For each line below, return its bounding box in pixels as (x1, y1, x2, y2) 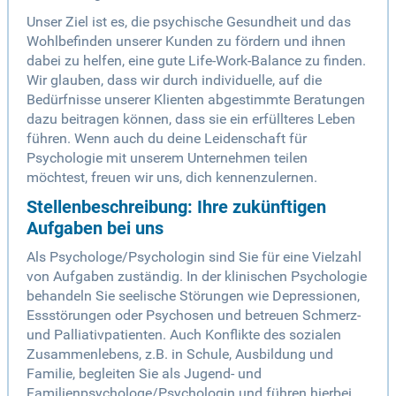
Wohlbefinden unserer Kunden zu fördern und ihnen (27, 33, 346, 50)
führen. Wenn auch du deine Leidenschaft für (27, 130, 307, 148)
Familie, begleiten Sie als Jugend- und (27, 365, 262, 383)
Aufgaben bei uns (27, 217, 164, 240)
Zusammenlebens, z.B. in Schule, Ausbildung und (27, 346, 333, 363)
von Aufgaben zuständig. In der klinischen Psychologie (27, 268, 367, 286)
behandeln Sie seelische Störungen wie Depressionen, (27, 287, 360, 305)
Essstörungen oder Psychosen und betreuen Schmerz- (27, 307, 361, 324)
